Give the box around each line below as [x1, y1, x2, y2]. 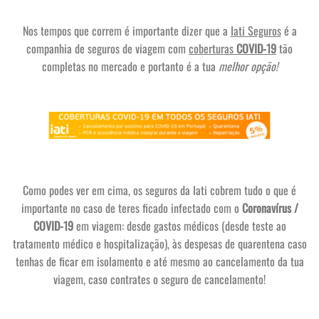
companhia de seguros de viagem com [26, 40, 189, 58]
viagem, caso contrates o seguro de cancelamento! [53, 271, 266, 288]
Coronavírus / [239, 199, 298, 217]
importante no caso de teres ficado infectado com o [21, 199, 239, 217]
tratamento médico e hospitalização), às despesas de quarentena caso [12, 235, 307, 253]
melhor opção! [218, 58, 278, 75]
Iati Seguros [230, 22, 281, 40]
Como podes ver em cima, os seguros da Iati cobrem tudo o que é [23, 182, 296, 199]
